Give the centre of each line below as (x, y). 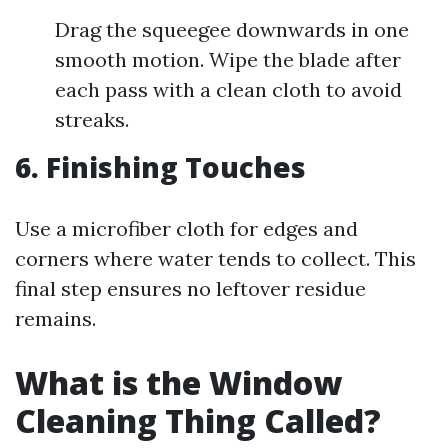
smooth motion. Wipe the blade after (228, 59)
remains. (55, 318)
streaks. (92, 119)
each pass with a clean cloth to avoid (228, 89)
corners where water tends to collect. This (215, 258)
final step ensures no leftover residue (190, 288)
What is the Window (178, 382)
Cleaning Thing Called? (198, 420)
